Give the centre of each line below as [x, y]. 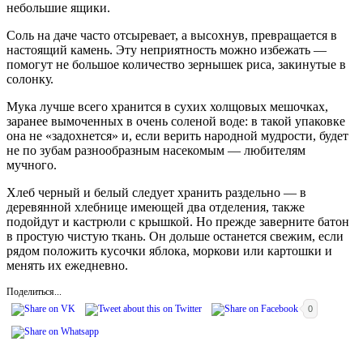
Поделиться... [34, 291]
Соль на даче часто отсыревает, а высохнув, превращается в [172, 35]
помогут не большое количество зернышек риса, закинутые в [176, 64]
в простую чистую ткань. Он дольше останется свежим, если [175, 236]
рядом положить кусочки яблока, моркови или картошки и [169, 250]
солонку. [30, 79]
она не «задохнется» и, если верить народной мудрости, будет [177, 135]
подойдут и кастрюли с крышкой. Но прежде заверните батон [178, 221]
